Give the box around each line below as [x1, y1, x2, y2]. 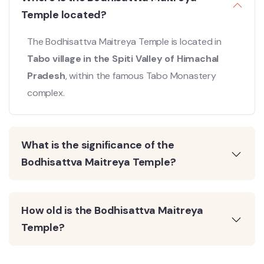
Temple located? [21, 7, 107, 22]
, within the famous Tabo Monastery [65, 69, 216, 82]
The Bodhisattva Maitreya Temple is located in [27, 35, 222, 48]
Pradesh [27, 69, 65, 82]
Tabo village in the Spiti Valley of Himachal [27, 52, 219, 65]
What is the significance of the [21, 137, 174, 152]
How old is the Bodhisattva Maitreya [21, 203, 203, 217]
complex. [27, 86, 65, 99]
